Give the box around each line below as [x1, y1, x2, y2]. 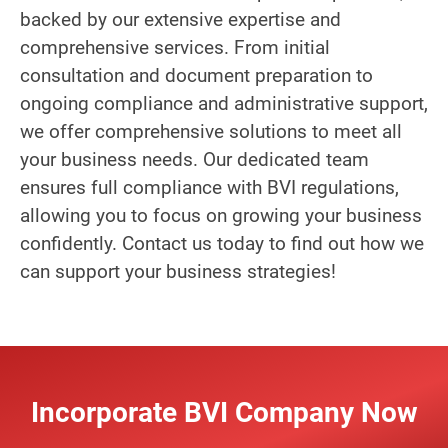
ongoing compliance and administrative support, [20, 91, 428, 115]
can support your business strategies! [20, 259, 336, 283]
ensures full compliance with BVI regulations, [20, 175, 399, 199]
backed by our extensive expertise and [20, 7, 341, 31]
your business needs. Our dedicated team [20, 147, 369, 171]
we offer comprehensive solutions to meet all [20, 119, 402, 143]
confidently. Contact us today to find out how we [20, 231, 424, 255]
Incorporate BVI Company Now [30, 395, 418, 429]
